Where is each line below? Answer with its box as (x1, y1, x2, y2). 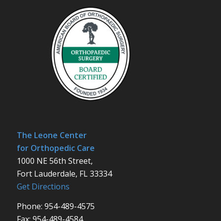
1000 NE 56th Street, (16, 155, 93, 166)
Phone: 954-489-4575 (16, 200, 95, 212)
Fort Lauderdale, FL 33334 (16, 168, 112, 179)
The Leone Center (16, 129, 87, 141)
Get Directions (16, 181, 70, 192)
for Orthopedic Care (16, 142, 95, 153)
